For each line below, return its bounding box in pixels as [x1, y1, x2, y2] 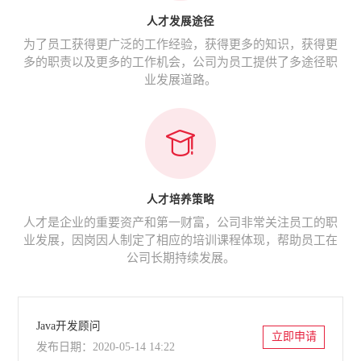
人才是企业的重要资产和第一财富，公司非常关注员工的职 [23, 215, 338, 229]
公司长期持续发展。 [126, 251, 235, 264]
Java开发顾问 [36, 319, 101, 332]
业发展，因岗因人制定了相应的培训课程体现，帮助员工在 [23, 233, 338, 247]
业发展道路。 [144, 73, 217, 86]
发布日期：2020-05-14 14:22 [36, 341, 175, 354]
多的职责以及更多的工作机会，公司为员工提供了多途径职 [23, 55, 338, 68]
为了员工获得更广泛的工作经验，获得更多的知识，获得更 [23, 37, 338, 51]
